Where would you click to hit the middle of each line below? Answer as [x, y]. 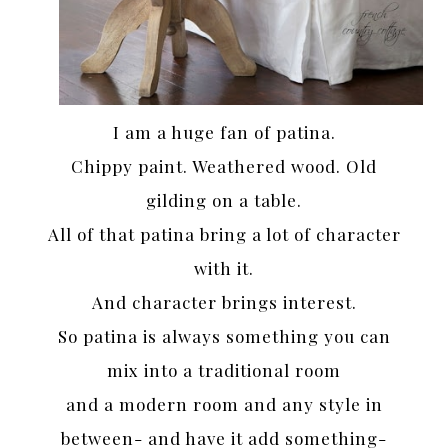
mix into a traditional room [224, 370]
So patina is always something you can [224, 336]
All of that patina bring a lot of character [224, 234]
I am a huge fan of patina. [224, 132]
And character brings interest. [224, 302]
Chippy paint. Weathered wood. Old [224, 166]
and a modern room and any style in [224, 404]
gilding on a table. [224, 200]
